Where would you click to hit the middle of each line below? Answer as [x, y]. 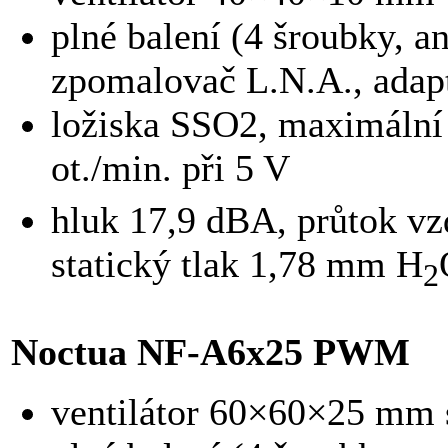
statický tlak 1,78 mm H [237, 263]
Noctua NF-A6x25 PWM [210, 352]
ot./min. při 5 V [170, 168]
